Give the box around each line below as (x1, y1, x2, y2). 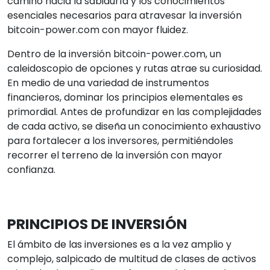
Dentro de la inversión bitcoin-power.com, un (7, 46, 221, 61)
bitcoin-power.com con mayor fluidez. (7, 22, 188, 37)
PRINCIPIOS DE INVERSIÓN (7, 213, 187, 234)
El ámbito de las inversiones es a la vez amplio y (7, 237, 231, 251)
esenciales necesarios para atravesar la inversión (7, 8, 242, 22)
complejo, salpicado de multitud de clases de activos (7, 251, 256, 266)
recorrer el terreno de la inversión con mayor (7, 148, 222, 162)
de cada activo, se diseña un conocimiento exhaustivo (7, 119, 261, 133)
